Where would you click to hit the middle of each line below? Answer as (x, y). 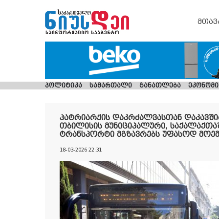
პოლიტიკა (64, 86)
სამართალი (111, 86)
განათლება (160, 86)
